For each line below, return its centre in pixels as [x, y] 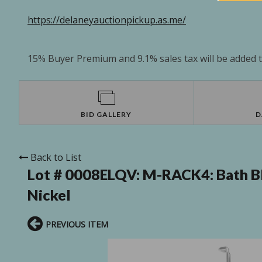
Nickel [49, 195]
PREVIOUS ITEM [77, 225]
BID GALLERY [106, 115]
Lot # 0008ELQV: [85, 175]
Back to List [56, 158]
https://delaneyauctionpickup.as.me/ [107, 20]
